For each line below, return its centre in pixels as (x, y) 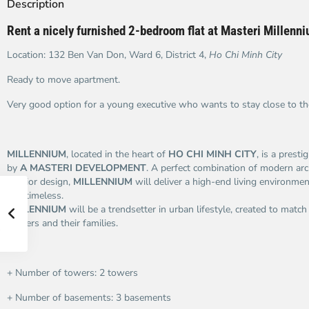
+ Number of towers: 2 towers (72, 273)
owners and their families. (62, 223)
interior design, (40, 182)
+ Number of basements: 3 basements (89, 298)
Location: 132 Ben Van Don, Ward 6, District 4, (108, 55)
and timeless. (35, 196)
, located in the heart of (117, 154)
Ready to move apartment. (63, 80)
